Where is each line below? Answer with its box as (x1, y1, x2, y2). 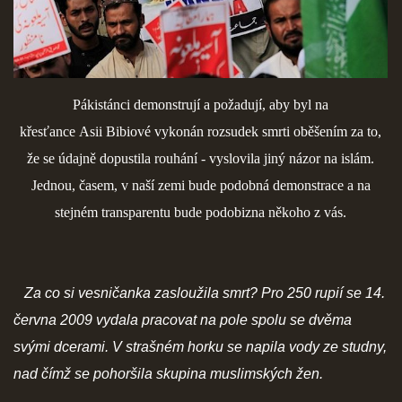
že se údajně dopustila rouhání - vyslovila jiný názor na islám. (27, 150, 374, 166)
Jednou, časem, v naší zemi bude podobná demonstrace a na (31, 177, 371, 193)
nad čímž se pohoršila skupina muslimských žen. (13, 365, 323, 381)
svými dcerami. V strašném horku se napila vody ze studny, (13, 338, 387, 354)
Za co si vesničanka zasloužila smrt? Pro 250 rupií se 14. (13, 284, 385, 301)
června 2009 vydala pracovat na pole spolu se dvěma (13, 311, 352, 328)
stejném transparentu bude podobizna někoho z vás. (55, 204, 346, 220)
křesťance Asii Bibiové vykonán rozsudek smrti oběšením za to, (20, 123, 381, 139)
